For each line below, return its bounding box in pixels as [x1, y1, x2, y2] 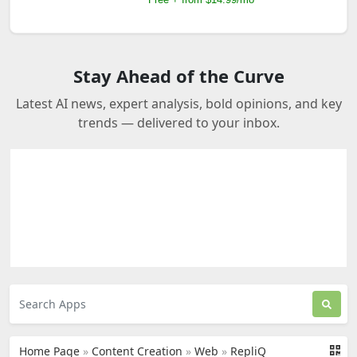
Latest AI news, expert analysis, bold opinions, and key [15, 95, 342, 112]
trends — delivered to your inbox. [77, 114, 280, 131]
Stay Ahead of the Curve [73, 64, 284, 88]
